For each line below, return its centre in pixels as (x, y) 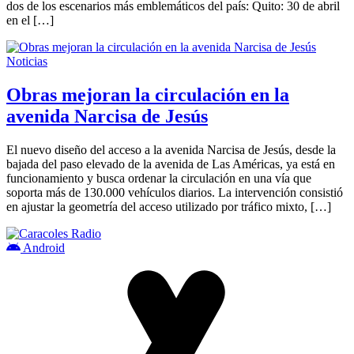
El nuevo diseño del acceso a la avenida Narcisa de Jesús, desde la (171, 149)
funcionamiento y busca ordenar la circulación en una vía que (159, 178)
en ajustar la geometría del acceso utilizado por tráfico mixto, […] (169, 206)
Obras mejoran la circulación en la (148, 95)
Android (43, 247)
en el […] (30, 21)
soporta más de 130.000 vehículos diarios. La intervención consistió (175, 192)
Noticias (27, 62)
